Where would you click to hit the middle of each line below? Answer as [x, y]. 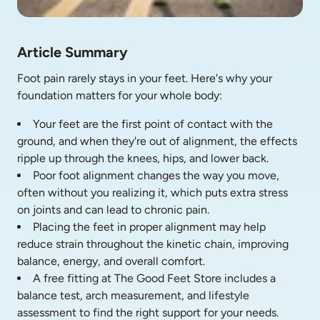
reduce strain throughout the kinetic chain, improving [153, 244]
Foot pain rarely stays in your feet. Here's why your [145, 78]
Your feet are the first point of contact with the [153, 124]
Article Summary [72, 52]
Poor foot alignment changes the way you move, [156, 175]
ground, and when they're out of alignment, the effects [157, 141]
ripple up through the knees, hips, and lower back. [143, 158]
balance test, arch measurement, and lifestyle [133, 295]
